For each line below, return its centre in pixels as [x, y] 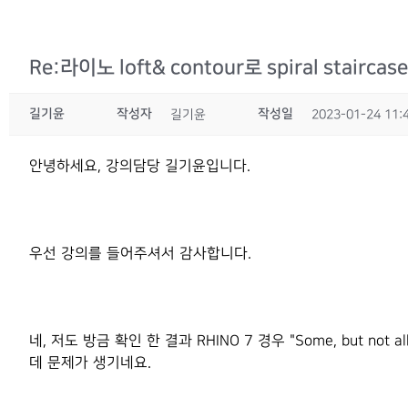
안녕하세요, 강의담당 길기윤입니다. [140, 166]
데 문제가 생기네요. [90, 363]
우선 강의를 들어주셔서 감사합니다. [140, 254]
